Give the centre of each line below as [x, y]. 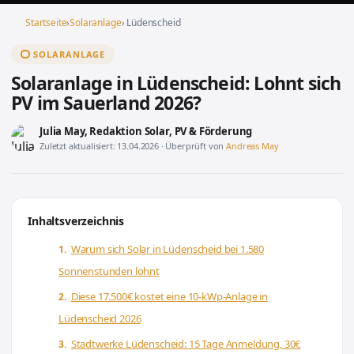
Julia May [62, 131]
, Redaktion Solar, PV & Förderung [168, 131]
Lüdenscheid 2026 [100, 318]
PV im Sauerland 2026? [106, 103]
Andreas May [252, 146]
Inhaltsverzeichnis [76, 221]
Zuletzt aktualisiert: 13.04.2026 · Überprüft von [133, 146]
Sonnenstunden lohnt [109, 271]
